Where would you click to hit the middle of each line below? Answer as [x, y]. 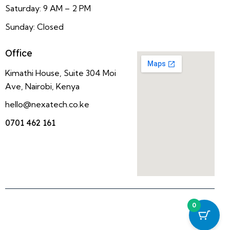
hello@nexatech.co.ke [47, 104]
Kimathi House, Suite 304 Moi [61, 73]
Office [19, 53]
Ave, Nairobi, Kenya [42, 86]
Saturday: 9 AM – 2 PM [48, 8]
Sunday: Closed [34, 26]
